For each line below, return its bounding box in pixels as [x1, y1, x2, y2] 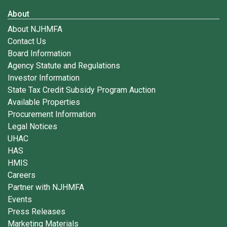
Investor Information [8, 73, 80, 83]
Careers [8, 170, 35, 180]
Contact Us [8, 36, 46, 46]
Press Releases [8, 207, 65, 216]
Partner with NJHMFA [8, 182, 84, 192]
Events [8, 195, 32, 204]
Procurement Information [8, 109, 96, 119]
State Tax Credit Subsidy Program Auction [8, 85, 156, 95]
